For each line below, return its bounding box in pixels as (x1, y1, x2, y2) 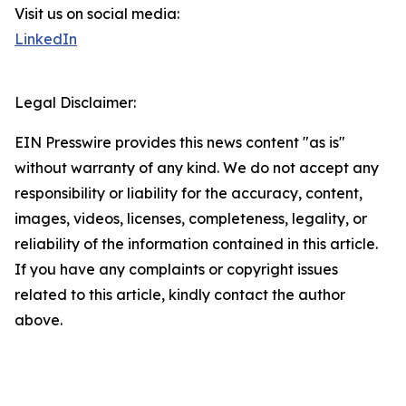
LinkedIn (14, 30, 77, 48)
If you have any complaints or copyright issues (14, 260, 338, 278)
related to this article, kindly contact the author (14, 285, 345, 304)
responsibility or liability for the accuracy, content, (14, 184, 362, 202)
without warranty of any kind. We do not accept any (14, 159, 379, 177)
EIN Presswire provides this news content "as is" (14, 133, 345, 151)
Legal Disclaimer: (14, 93, 136, 111)
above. (14, 311, 63, 329)
